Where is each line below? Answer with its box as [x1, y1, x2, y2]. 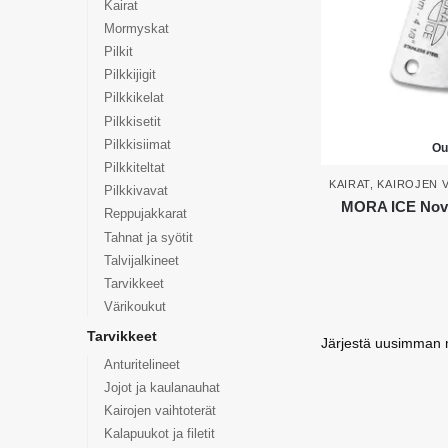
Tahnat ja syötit [103, 229, 193, 245]
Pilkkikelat [103, 90, 164, 106]
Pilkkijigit [103, 67, 156, 83]
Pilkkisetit [103, 113, 161, 129]
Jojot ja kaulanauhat [103, 379, 220, 395]
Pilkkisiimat [103, 136, 171, 152]
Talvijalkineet [103, 252, 179, 268]
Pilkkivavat [103, 183, 168, 199]
